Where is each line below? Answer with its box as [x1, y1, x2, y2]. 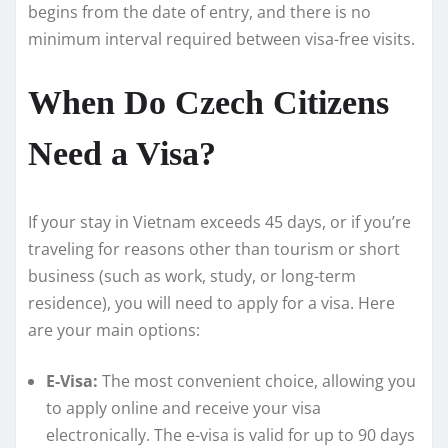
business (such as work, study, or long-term [28, 265, 356, 288]
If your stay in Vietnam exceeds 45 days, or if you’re [28, 211, 411, 234]
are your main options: [28, 319, 200, 342]
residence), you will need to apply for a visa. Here [28, 292, 395, 315]
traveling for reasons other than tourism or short [28, 238, 400, 261]
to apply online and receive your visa [46, 397, 321, 420]
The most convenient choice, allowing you [98, 370, 416, 393]
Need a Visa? [28, 135, 216, 173]
